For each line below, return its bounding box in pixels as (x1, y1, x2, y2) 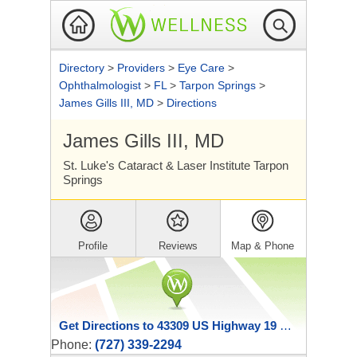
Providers (117, 61, 168, 74)
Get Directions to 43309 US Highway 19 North (280, 319, 292, 332)
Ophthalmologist (59, 79, 144, 92)
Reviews (158, 240, 198, 252)
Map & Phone (231, 240, 295, 252)
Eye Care (178, 61, 228, 74)
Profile (78, 240, 108, 252)
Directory (59, 61, 108, 74)
